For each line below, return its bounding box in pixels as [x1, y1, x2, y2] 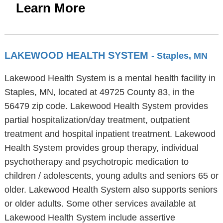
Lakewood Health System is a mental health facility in [4, 73, 216, 83]
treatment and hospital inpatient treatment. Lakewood [4, 129, 216, 139]
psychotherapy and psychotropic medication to [4, 157, 189, 167]
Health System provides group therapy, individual [4, 143, 199, 153]
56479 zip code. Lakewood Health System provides [4, 101, 208, 111]
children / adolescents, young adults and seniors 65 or [4, 171, 219, 181]
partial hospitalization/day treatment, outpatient [4, 115, 190, 125]
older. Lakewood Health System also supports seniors [4, 185, 218, 195]
